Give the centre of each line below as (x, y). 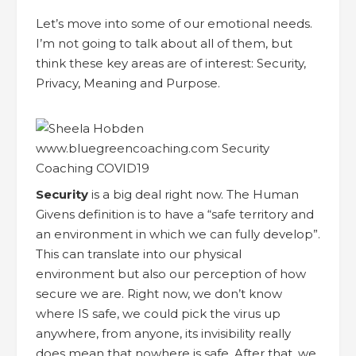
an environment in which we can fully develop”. (178, 234)
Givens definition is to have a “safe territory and (175, 214)
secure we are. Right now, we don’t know (159, 293)
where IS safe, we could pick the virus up (158, 313)
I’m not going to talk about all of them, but (164, 43)
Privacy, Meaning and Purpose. (128, 83)
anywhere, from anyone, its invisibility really (163, 333)
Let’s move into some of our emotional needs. (174, 23)
